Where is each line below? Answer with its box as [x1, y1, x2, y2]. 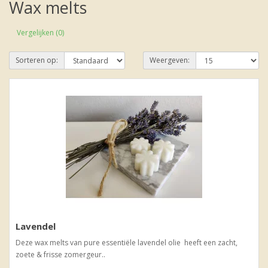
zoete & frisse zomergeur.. [16, 249, 105, 260]
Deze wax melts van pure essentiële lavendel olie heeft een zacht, [16, 237, 237, 248]
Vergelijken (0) [17, 27, 64, 38]
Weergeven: [150, 55, 190, 65]
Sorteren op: [16, 55, 58, 65]
